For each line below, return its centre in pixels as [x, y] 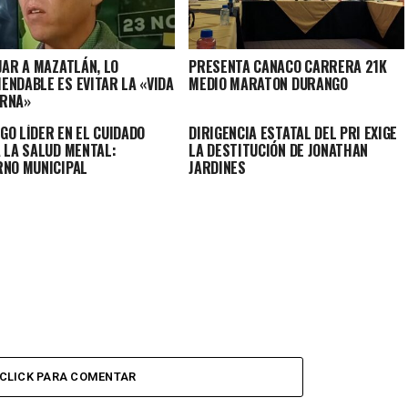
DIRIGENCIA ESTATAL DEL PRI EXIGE [293, 133]
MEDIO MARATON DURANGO [268, 84]
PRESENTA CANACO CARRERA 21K [288, 67]
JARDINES [217, 168]
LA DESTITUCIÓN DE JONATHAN [278, 151]
